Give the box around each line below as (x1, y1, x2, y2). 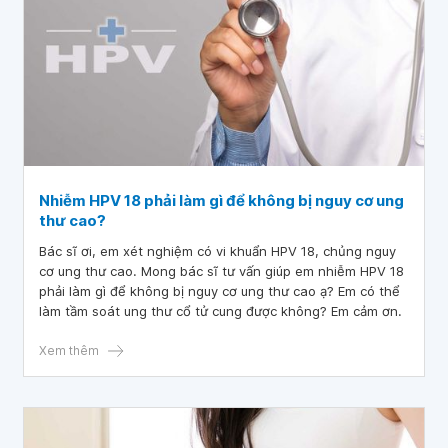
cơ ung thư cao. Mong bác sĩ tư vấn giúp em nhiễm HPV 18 (39, 263, 404, 279)
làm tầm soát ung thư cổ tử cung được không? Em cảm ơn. (39, 303, 402, 319)
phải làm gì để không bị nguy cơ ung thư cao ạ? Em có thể (39, 283, 400, 299)
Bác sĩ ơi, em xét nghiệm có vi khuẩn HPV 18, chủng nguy (39, 243, 396, 259)
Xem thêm (39, 343, 99, 358)
